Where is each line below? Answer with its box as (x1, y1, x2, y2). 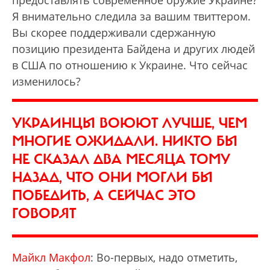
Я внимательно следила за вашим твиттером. (12, 9, 251, 24)
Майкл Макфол (12, 250, 90, 265)
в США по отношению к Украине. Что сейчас (12, 58, 248, 72)
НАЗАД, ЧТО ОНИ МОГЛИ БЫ (12, 168, 213, 186)
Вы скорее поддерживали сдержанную (12, 25, 216, 40)
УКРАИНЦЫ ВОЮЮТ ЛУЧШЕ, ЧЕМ (12, 114, 247, 132)
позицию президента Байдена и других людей (12, 42, 255, 56)
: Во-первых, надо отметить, (90, 250, 237, 265)
